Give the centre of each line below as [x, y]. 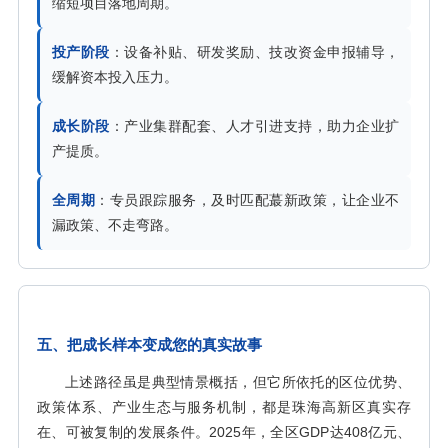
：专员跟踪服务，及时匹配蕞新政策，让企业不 [247, 200]
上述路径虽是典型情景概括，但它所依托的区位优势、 [238, 382]
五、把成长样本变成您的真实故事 [149, 344]
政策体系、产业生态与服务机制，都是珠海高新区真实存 [224, 407]
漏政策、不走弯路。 [115, 225]
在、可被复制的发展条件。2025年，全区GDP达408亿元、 [224, 432]
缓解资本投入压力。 [115, 77]
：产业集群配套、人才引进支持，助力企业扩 [254, 126]
